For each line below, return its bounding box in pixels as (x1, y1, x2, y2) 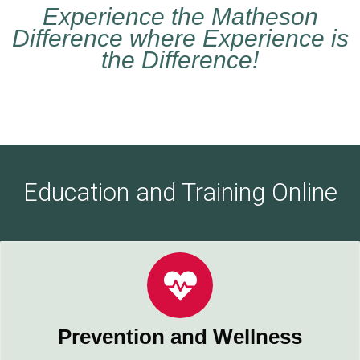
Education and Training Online (22, 178, 337, 207)
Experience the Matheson (42, 3, 318, 30)
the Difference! (101, 47, 259, 73)
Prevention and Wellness (58, 325, 302, 349)
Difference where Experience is (11, 25, 349, 51)
